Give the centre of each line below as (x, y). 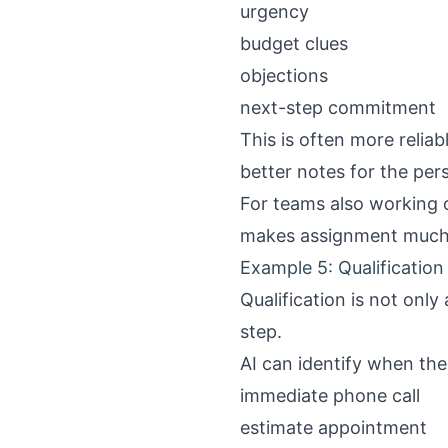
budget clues (294, 43)
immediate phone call (330, 395)
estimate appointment (333, 427)
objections (284, 75)
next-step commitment (338, 107)
